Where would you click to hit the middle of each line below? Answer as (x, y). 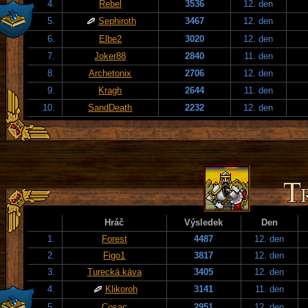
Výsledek (204, 222)
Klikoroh (121, 289)
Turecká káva (114, 272)
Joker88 (110, 56)
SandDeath (110, 107)
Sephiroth (117, 21)
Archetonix (110, 73)
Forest (114, 239)
